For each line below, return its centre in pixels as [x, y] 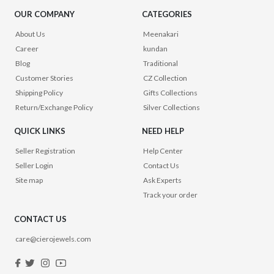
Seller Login [35, 166]
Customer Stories [45, 78]
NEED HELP [163, 131]
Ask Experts [163, 180]
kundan [156, 48]
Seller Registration [46, 151]
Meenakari [161, 34]
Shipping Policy [39, 92]
